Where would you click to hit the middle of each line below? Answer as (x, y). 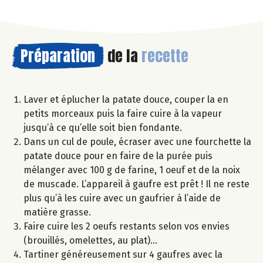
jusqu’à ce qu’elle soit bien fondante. (103, 127)
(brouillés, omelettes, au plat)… (90, 240)
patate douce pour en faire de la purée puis (118, 156)
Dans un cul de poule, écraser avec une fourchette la (137, 141)
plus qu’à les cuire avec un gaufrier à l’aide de (122, 198)
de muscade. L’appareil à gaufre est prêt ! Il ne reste (136, 184)
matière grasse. (57, 212)
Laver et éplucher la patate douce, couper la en (126, 99)
